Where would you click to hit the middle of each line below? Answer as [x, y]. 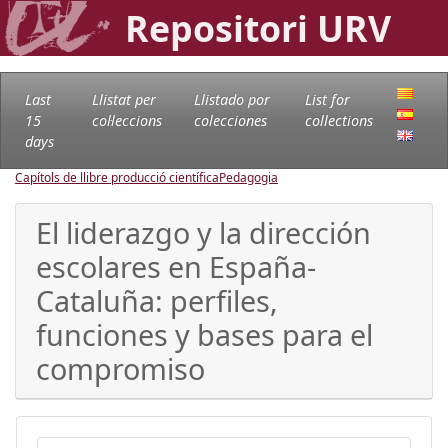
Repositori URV [258, 28]
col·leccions [126, 120]
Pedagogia [248, 177]
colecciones [231, 120]
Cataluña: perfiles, [157, 300]
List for [328, 99]
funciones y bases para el [204, 334]
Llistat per [123, 99]
